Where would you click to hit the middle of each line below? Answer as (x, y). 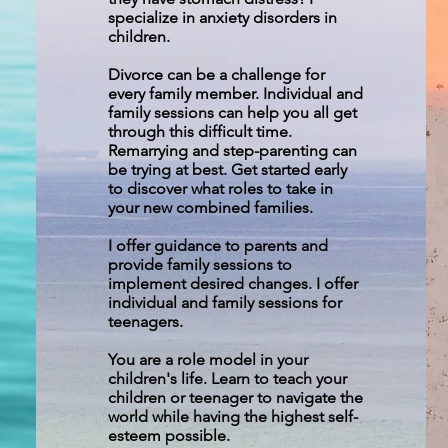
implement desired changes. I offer (233, 283)
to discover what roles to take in (221, 188)
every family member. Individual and (236, 93)
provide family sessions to (200, 264)
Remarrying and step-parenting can (233, 150)
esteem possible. (169, 435)
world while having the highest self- (233, 416)
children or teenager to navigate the (236, 397)
